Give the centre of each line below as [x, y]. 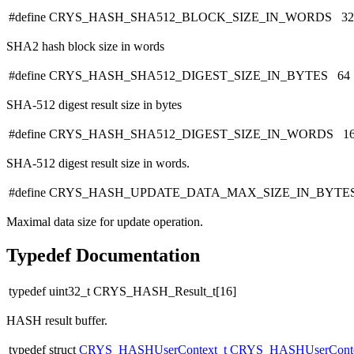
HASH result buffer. [57, 321]
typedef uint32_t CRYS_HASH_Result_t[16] [122, 292]
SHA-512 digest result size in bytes [94, 105]
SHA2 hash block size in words [85, 47]
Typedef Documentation [103, 256]
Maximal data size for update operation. [105, 222]
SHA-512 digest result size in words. [98, 164]
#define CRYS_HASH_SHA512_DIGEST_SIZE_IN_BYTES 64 [179, 76]
